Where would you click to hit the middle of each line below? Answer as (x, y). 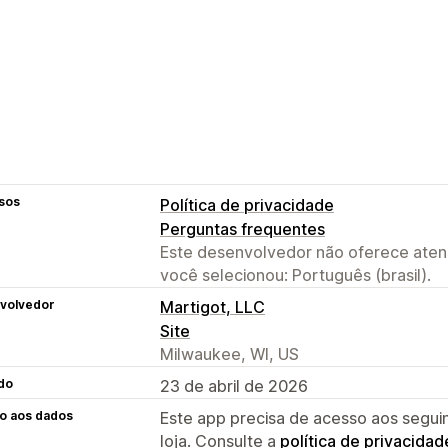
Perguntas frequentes (242, 228)
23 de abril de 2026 (234, 385)
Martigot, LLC (212, 306)
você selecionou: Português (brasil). (295, 274)
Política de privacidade (247, 204)
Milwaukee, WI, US (229, 353)
